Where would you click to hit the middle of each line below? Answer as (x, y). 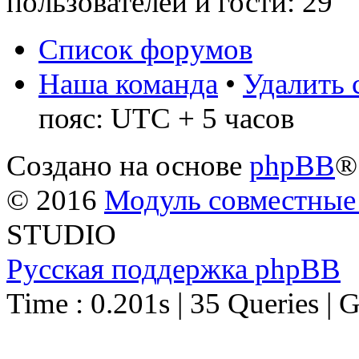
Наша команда (128, 84)
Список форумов (145, 50)
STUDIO (61, 235)
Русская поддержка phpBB (173, 269)
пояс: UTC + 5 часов (166, 119)
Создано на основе (128, 166)
